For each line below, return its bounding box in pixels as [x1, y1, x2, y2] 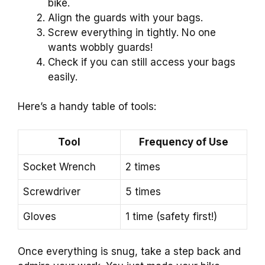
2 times [125, 160, 160, 173]
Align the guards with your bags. [48, 11, 203, 24]
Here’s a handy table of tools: [18, 101, 156, 113]
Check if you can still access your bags [48, 56, 235, 68]
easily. [48, 70, 77, 83]
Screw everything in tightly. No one [48, 26, 216, 38]
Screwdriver [23, 185, 80, 198]
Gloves [23, 210, 56, 222]
